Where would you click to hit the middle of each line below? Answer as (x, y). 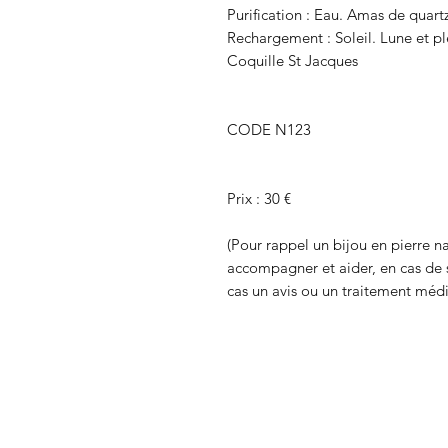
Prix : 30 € (261, 198)
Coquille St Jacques (292, 60)
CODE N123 (269, 129)
